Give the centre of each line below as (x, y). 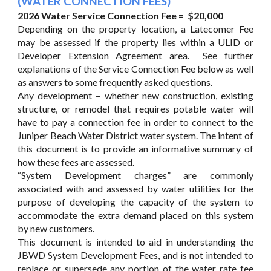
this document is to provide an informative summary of (135, 149)
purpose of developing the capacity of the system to (135, 202)
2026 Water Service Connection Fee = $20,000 (121, 15)
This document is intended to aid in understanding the (135, 242)
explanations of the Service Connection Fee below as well (135, 69)
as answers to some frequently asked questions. (115, 82)
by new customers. (56, 228)
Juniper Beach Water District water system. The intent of (135, 135)
